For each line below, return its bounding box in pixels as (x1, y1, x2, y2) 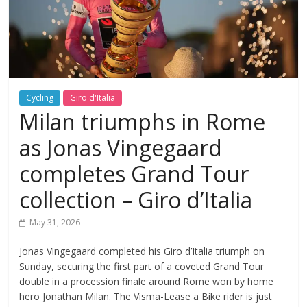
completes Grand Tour (19, 158, 249, 188)
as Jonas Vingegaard (19, 132, 223, 162)
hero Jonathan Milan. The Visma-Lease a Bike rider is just (19, 289, 273, 303)
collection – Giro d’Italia (19, 184, 253, 214)
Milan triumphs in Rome (19, 106, 266, 136)
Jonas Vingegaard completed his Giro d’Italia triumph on (19, 244, 265, 258)
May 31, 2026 (29, 216, 81, 228)
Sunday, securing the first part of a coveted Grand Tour (19, 259, 265, 273)
